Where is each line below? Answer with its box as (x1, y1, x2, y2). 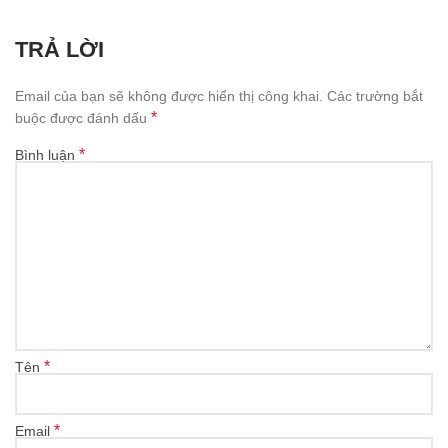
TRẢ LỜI (15, 36, 104, 62)
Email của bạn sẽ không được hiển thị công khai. (15, 87, 323, 104)
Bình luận (15, 146, 79, 163)
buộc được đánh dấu (15, 109, 151, 126)
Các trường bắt (327, 87, 423, 104)
